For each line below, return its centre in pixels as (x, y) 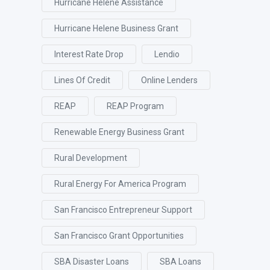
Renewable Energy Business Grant (119, 132)
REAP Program (135, 106)
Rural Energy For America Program (120, 184)
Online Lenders (169, 80)
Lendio (167, 54)
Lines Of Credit (82, 80)
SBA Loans (181, 262)
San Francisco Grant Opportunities (119, 236)
